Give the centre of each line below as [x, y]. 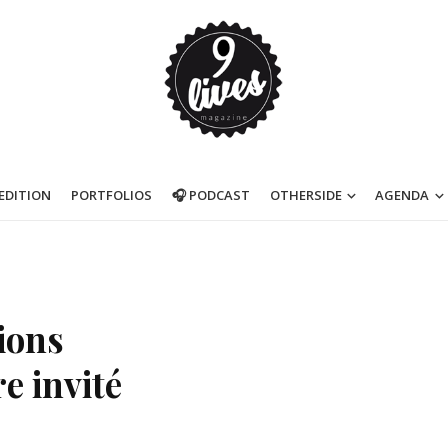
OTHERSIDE [305, 195]
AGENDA [402, 195]
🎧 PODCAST [210, 195]
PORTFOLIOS [111, 195]
